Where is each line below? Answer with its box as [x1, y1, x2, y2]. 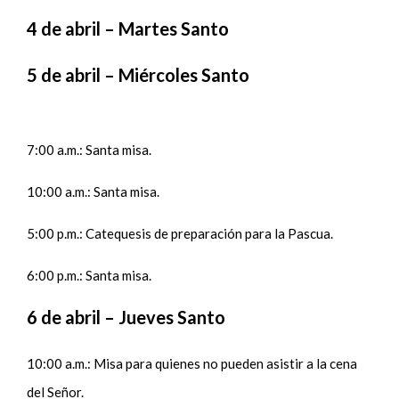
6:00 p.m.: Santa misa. [27, 266, 155, 283]
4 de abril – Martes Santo [27, 17, 230, 39]
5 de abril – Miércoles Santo [27, 63, 250, 85]
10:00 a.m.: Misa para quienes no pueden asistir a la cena [27, 354, 358, 371]
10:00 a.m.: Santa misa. [27, 183, 163, 199]
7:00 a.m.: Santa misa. [27, 141, 155, 158]
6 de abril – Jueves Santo [27, 305, 226, 328]
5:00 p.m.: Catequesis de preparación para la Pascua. [27, 224, 337, 241]
